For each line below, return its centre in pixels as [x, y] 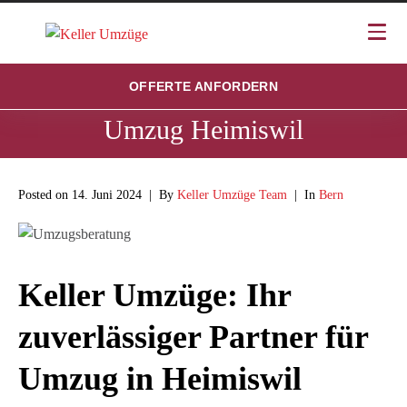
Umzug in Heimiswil [160, 379]
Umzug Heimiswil [203, 130]
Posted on [45, 195]
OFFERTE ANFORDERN [203, 86]
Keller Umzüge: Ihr [154, 296]
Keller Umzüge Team [232, 195]
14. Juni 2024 [107, 195]
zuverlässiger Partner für [193, 338]
